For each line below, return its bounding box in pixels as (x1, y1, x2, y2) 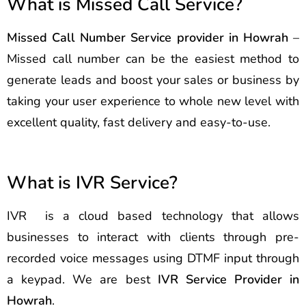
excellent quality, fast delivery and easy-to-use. (7, 114, 270, 130)
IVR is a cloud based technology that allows (7, 208, 299, 224)
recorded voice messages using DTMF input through (7, 250, 299, 266)
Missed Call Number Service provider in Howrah (7, 29, 288, 46)
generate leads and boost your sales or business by (7, 72, 299, 88)
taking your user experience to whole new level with (7, 93, 299, 109)
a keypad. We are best (7, 271, 158, 288)
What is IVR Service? (7, 171, 178, 195)
